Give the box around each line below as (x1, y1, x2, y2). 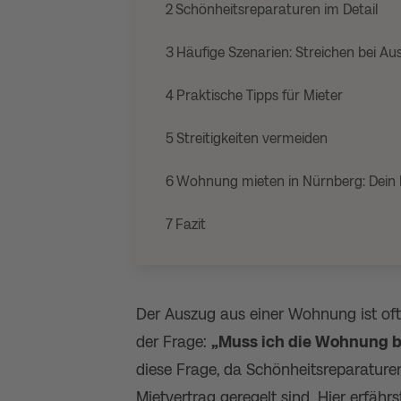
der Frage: (136, 333, 211, 351)
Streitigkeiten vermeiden (176, 131, 328, 146)
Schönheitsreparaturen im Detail (175, 2, 378, 17)
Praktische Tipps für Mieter (176, 88, 343, 103)
